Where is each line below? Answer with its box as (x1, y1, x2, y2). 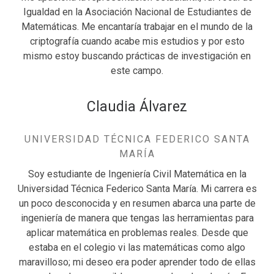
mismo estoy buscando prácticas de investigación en (23, 50, 251, 62)
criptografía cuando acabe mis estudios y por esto (29, 35, 245, 48)
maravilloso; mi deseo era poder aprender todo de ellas (18, 256, 256, 268)
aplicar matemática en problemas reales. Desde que (26, 227, 248, 239)
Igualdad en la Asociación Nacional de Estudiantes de (23, 6, 251, 18)
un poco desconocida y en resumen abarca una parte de (18, 198, 256, 210)
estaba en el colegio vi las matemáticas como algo (29, 242, 245, 254)
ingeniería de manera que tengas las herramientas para (20, 212, 254, 224)
